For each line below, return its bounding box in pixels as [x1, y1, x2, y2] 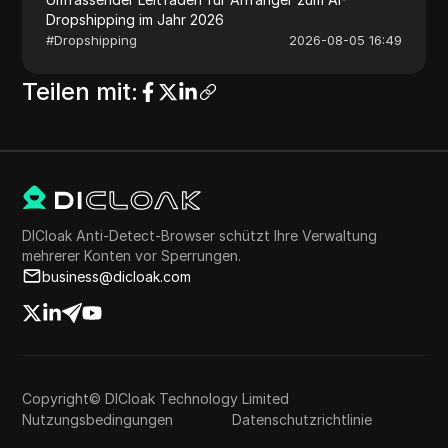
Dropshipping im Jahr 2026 [46, 10, 225, 28]
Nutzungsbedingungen [22, 410, 174, 428]
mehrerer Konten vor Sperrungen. [22, 246, 242, 264]
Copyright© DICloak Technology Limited [22, 389, 290, 407]
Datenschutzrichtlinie [232, 410, 372, 428]
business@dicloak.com [42, 267, 192, 285]
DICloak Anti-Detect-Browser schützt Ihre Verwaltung [22, 226, 378, 244]
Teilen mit [22, 76, 132, 106]
